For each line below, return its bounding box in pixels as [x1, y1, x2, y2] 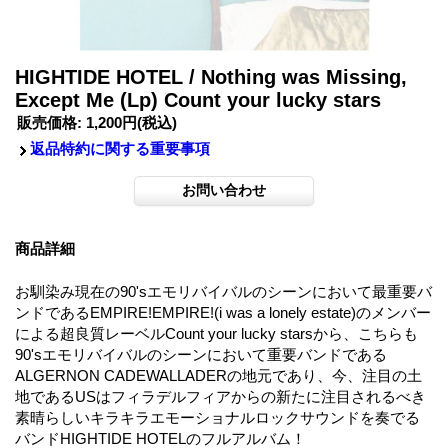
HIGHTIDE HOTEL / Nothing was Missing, [15, 65, 407, 88]
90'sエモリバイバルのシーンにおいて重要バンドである [15, 345, 387, 363]
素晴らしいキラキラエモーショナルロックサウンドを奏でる [15, 408, 420, 426]
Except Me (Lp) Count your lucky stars [15, 88, 381, 111]
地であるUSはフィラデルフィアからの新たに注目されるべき [15, 387, 426, 405]
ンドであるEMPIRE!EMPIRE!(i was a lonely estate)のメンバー [15, 303, 431, 321]
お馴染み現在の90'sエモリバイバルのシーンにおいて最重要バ [15, 282, 432, 300]
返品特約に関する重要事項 [30, 139, 210, 157]
